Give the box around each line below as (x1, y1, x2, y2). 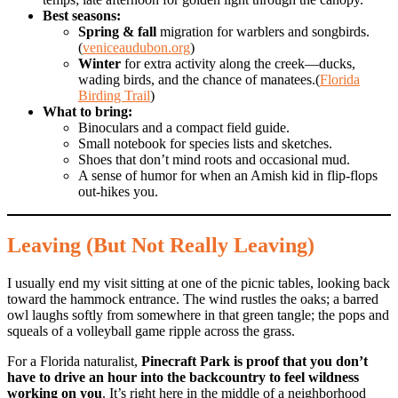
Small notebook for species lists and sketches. (78, 136, 332, 152)
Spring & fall (78, 24, 156, 40)
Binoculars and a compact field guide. (78, 120, 290, 136)
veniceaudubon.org (83, 40, 190, 56)
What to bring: (43, 104, 132, 120)
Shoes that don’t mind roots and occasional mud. (78, 152, 350, 168)
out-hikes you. (78, 184, 158, 200)
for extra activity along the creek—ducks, (121, 56, 355, 72)
